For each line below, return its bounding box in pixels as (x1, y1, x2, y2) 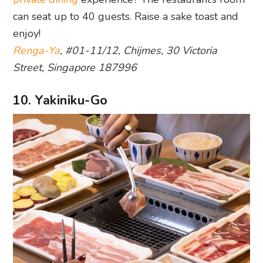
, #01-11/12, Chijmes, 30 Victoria (60, 43, 218, 58)
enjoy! (13, 26, 41, 41)
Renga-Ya (13, 43, 60, 58)
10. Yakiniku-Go (12, 92, 108, 110)
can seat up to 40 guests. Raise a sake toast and (13, 9, 239, 24)
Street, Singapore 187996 (13, 60, 137, 75)
